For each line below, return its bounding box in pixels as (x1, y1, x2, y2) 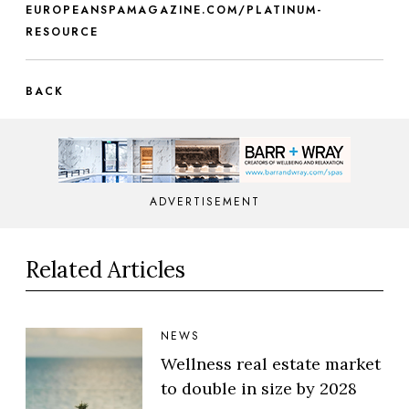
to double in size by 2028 (161, 377, 357, 399)
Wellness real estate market (161, 352, 381, 374)
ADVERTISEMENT (149, 193, 260, 210)
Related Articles (26, 255, 185, 284)
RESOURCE (26, 23, 99, 40)
